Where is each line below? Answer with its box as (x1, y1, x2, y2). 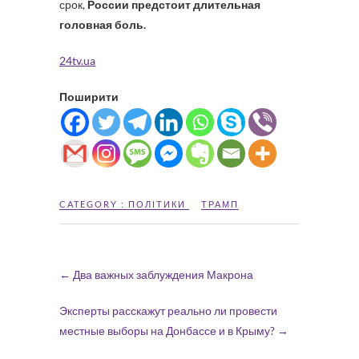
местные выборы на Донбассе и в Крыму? (59, 324, 277, 337)
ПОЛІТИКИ (128, 199, 186, 209)
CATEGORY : (59, 199, 128, 209)
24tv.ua (59, 54, 95, 67)
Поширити (59, 90, 119, 103)
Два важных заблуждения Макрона (71, 268, 253, 281)
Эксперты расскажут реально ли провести (59, 304, 277, 317)
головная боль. (59, 18, 146, 31)
